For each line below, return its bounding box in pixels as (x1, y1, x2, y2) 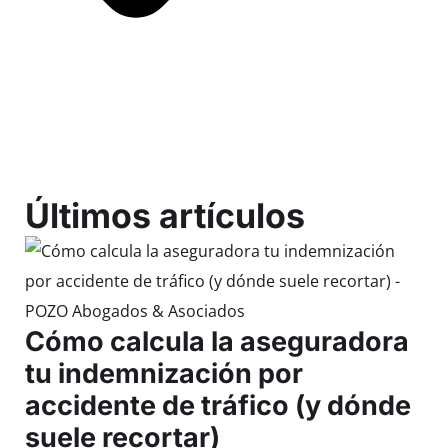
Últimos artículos (25, 195, 305, 237)
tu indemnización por (25, 357, 303, 391)
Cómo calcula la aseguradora (25, 325, 409, 359)
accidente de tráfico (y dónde (25, 389, 411, 423)
